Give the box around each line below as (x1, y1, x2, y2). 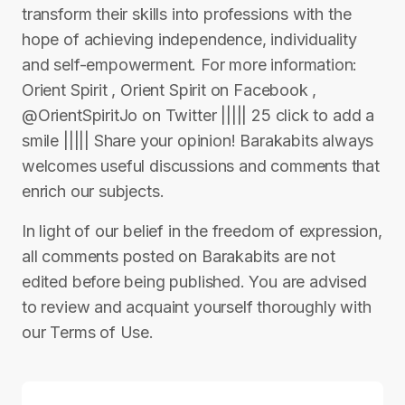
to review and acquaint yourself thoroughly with (22, 297, 372, 316)
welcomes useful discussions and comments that (22, 156, 380, 175)
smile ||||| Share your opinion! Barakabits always (22, 131, 374, 150)
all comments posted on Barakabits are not (22, 247, 335, 266)
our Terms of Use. (22, 323, 154, 342)
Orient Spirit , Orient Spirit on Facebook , (22, 80, 317, 99)
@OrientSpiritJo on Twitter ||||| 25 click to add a (22, 106, 375, 125)
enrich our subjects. (22, 182, 165, 201)
